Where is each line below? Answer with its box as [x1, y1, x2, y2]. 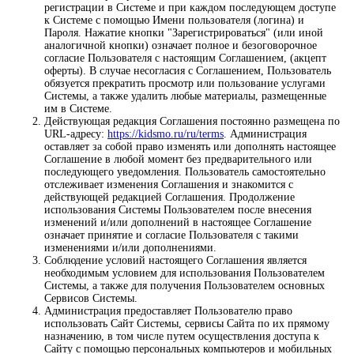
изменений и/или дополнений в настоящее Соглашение [44, 217, 311, 229]
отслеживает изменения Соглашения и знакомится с [44, 179, 293, 191]
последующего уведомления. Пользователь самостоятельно [44, 166, 326, 179]
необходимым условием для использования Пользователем [44, 267, 325, 280]
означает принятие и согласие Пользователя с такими [44, 229, 299, 242]
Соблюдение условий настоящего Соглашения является [44, 254, 307, 267]
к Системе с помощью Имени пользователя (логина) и [44, 14, 304, 27]
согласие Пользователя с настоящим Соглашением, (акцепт [44, 52, 326, 65]
